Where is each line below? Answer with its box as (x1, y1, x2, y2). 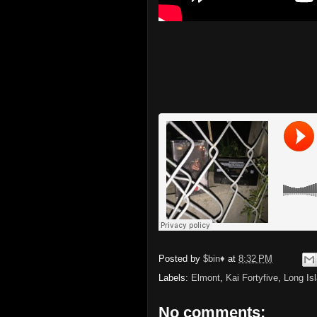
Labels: (158, 272, 191, 283)
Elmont (191, 272, 220, 283)
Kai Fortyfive (226, 272, 278, 283)
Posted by (158, 253, 203, 264)
